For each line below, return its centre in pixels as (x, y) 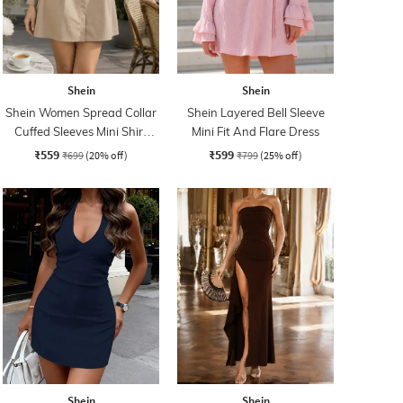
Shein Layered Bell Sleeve (255, 112)
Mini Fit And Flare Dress (255, 131)
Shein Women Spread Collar (81, 112)
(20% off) (107, 155)
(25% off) (281, 155)
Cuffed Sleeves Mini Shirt (81, 131)
